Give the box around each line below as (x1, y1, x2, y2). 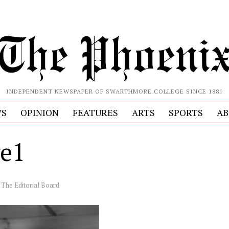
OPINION (20, 106, 59, 119)
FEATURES (72, 106, 118, 119)
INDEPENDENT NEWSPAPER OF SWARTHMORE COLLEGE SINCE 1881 (6, 87, 223, 95)
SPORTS (168, 106, 203, 119)
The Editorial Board (1, 180, 59, 190)
